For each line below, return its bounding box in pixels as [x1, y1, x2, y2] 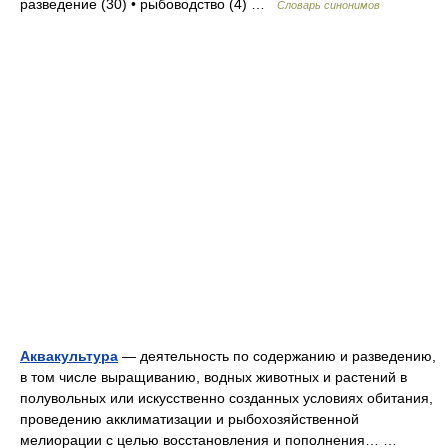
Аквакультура [20, 348, 118, 364]
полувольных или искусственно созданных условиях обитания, [20, 390, 433, 406]
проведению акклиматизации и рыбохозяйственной [20, 411, 359, 427]
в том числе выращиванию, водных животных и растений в [20, 369, 407, 385]
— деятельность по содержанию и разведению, [118, 348, 436, 364]
